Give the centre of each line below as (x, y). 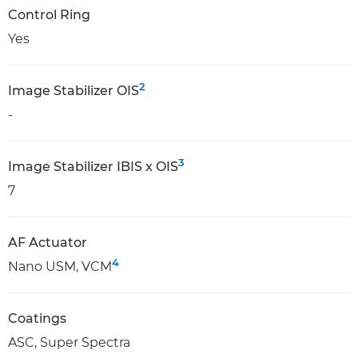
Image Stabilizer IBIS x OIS (93, 167)
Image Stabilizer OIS (74, 91)
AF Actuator (48, 243)
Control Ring (49, 15)
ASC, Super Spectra (69, 342)
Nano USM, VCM (60, 267)
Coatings (37, 318)
